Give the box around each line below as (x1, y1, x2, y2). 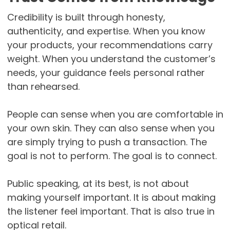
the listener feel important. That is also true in (7, 205, 215, 218)
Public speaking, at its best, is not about (7, 177, 189, 190)
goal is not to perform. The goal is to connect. (7, 149, 217, 163)
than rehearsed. (7, 80, 80, 93)
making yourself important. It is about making (7, 191, 216, 204)
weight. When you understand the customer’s (7, 52, 216, 66)
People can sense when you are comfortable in (7, 108, 223, 121)
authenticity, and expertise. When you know (7, 25, 205, 38)
